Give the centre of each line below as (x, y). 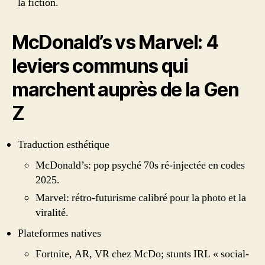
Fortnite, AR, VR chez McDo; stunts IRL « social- (142, 254)
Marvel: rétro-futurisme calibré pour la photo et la (141, 198)
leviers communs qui (100, 66)
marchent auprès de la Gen (125, 89)
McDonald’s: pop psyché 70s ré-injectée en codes (140, 165)
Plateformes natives (59, 233)
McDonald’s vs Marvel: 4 (115, 42)
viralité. (52, 212)
